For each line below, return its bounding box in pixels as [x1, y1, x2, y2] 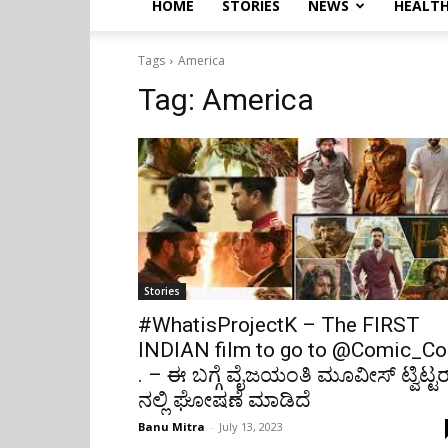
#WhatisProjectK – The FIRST [138, 313, 420, 338]
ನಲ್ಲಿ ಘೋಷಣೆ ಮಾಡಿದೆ [138, 388, 311, 413]
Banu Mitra [138, 419, 205, 435]
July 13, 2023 [219, 419, 283, 435]
